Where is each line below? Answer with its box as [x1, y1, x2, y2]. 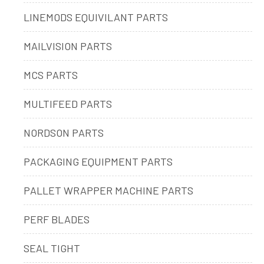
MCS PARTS [24, 68, 78, 81]
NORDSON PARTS [24, 126, 104, 139]
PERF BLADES [24, 212, 90, 226]
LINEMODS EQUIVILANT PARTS [24, 10, 168, 24]
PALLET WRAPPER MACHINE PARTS [24, 183, 193, 197]
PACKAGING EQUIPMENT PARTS [24, 154, 173, 168]
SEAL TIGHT [24, 241, 80, 255]
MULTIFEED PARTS [24, 97, 112, 110]
